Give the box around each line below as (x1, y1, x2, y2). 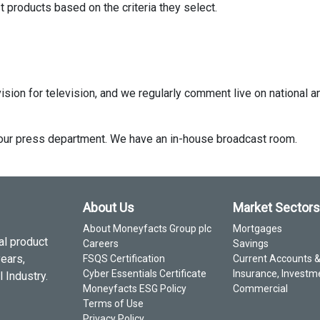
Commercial (233, 283, 288, 294)
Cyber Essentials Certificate (83, 268, 206, 279)
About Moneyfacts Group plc (83, 223, 211, 234)
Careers (83, 238, 119, 249)
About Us (83, 200, 134, 215)
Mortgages (233, 223, 282, 234)
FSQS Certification (83, 253, 165, 264)
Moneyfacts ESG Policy (83, 283, 186, 294)
